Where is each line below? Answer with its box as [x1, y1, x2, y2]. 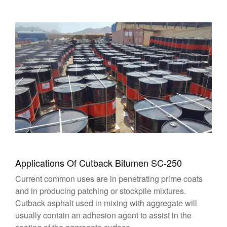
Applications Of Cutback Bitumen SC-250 [15, 156, 182, 170]
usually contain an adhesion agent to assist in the [15, 209, 192, 221]
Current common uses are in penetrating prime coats [15, 173, 203, 185]
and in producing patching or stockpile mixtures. [15, 185, 186, 197]
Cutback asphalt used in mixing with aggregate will [15, 197, 197, 209]
